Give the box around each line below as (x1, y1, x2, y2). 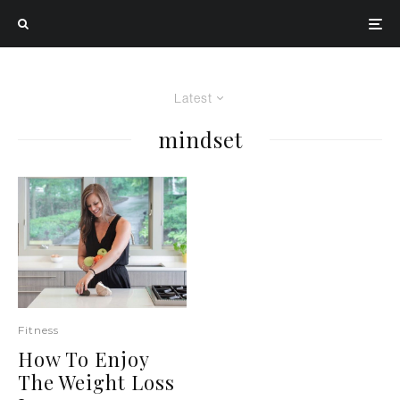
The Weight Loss (18, 368, 175, 396)
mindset (157, 125, 243, 154)
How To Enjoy (18, 345, 149, 372)
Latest (174, 90, 212, 105)
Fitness (18, 322, 59, 337)
